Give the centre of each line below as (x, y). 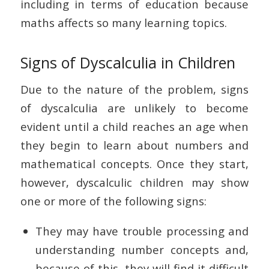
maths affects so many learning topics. (123, 23)
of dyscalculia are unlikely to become (134, 108)
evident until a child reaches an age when (134, 127)
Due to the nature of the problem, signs (134, 89)
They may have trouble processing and (142, 231)
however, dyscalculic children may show (134, 183)
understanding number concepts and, (142, 250)
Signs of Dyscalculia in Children (128, 62)
